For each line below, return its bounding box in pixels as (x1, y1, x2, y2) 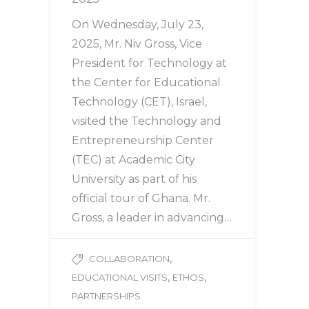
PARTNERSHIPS (72, 290, 141, 301)
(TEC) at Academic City (72, 152, 195, 166)
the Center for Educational (72, 75, 221, 89)
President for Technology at (72, 56, 227, 70)
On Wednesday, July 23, (72, 17, 203, 31)
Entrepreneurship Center (72, 133, 214, 147)
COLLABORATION (89, 252, 170, 264)
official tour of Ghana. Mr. (72, 191, 210, 205)
